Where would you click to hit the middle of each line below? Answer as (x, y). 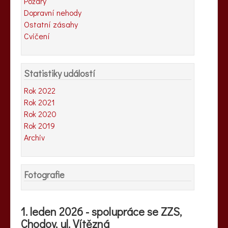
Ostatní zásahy (51, 24)
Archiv (34, 137)
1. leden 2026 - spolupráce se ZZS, (101, 212)
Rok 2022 (40, 91)
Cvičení (37, 36)
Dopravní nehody (53, 13)
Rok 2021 (39, 102)
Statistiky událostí (60, 74)
